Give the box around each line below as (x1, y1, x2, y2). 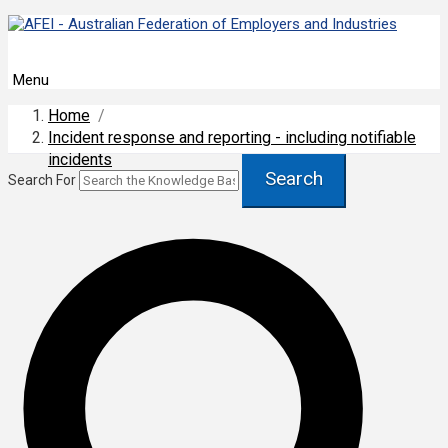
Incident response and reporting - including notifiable (48, 128, 416, 148)
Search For (8, 172, 76, 189)
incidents (48, 150, 112, 170)
